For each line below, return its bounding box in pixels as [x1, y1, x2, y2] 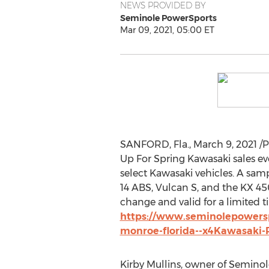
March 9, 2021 [193, 139, 257, 150]
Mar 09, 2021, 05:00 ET [119, 25, 214, 35]
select [119, 168, 150, 179]
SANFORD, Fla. [119, 139, 189, 150]
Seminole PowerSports [119, 13, 217, 23]
